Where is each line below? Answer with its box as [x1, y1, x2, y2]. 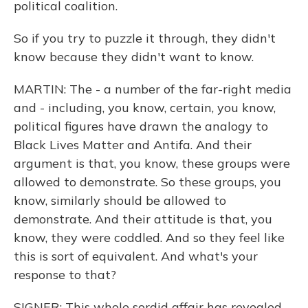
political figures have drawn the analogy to [14, 118, 268, 134]
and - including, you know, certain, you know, [14, 100, 276, 115]
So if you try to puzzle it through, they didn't [14, 30, 276, 46]
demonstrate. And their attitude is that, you [14, 211, 272, 227]
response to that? [14, 267, 116, 283]
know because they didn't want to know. [14, 49, 254, 65]
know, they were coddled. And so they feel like [14, 230, 285, 245]
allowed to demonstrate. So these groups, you [14, 174, 281, 190]
